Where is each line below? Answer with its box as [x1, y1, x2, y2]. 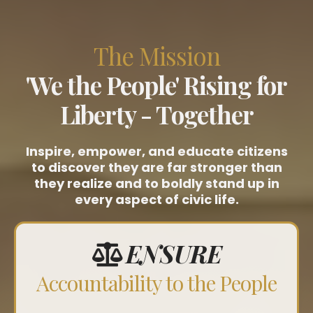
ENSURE [125, 237, 221, 270]
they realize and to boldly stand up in [34, 175, 279, 193]
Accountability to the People [36, 269, 277, 298]
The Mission [93, 39, 220, 73]
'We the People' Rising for [26, 68, 287, 102]
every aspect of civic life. [74, 191, 239, 209]
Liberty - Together [59, 98, 254, 131]
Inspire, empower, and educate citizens [25, 143, 288, 161]
